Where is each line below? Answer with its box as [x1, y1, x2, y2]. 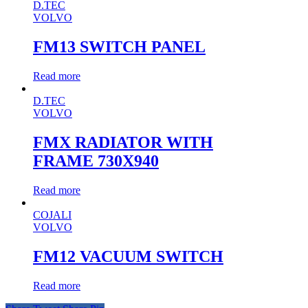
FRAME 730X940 [33, 152, 159, 170]
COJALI [33, 208, 71, 221]
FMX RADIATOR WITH [33, 133, 213, 152]
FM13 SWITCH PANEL [33, 38, 206, 56]
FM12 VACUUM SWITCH [33, 247, 223, 265]
